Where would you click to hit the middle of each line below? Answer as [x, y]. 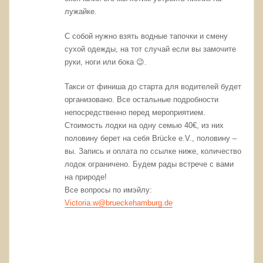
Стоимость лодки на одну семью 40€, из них [144, 126]
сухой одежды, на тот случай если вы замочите [151, 49]
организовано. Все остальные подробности [142, 100]
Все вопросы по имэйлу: [109, 190]
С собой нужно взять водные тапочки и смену [146, 36]
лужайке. [81, 11]
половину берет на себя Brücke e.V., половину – [151, 139]
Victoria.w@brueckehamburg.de [119, 203]
